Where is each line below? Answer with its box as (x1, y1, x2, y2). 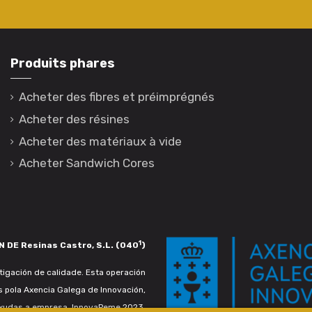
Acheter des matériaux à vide (19, 134, 182, 148)
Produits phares (10, 55, 115, 71)
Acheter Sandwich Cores (19, 156, 155, 171)
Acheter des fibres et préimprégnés (19, 90, 214, 104)
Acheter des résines (19, 111, 130, 126)
